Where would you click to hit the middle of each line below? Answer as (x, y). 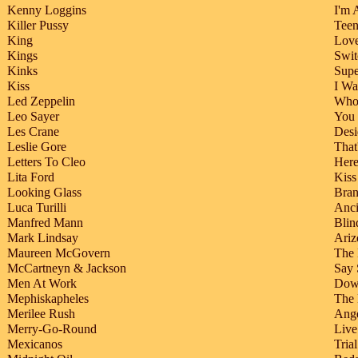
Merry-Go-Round (52, 329)
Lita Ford (31, 177)
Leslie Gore (37, 147)
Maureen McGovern (59, 253)
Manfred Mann (45, 223)
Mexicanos (35, 344)
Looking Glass (44, 193)
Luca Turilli (37, 208)
